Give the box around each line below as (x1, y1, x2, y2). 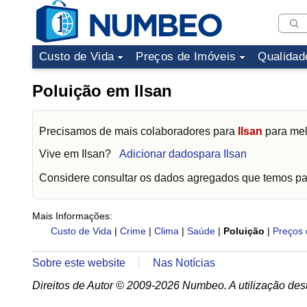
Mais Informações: (32, 210, 112, 221)
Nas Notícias (153, 257, 216, 269)
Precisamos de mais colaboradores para (39, 125, 238, 137)
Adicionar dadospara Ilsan (119, 148, 247, 160)
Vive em (39, 148, 82, 160)
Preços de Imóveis (136, 50, 236, 63)
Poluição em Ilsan (32, 82, 172, 100)
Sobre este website (32, 257, 125, 269)
